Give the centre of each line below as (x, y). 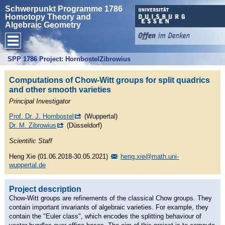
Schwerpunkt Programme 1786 (64, 9)
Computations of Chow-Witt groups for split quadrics (110, 80)
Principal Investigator (40, 101)
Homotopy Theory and (48, 17)
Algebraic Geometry (43, 25)
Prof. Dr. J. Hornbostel (42, 117)
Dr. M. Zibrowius (33, 126)
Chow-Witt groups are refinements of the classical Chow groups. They (111, 198)
